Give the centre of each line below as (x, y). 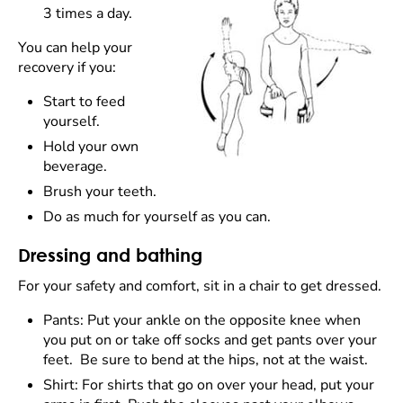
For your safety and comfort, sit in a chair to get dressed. (200, 286)
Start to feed (84, 102)
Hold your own (91, 147)
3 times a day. (88, 13)
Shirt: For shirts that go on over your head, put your (209, 385)
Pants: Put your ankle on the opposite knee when (202, 320)
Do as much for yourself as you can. (157, 217)
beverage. (77, 166)
